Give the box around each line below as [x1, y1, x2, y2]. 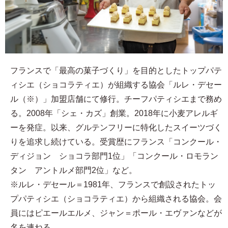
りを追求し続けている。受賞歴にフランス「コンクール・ [10, 137, 222, 147]
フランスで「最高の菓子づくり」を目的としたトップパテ [10, 66, 222, 75]
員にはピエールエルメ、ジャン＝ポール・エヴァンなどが [10, 209, 222, 218]
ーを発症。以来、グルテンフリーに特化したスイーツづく [10, 123, 222, 132]
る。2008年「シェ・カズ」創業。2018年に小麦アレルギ [10, 109, 218, 118]
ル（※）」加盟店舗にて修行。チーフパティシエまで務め [10, 95, 222, 104]
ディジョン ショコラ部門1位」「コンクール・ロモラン [10, 152, 218, 161]
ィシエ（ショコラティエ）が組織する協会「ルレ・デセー [10, 80, 222, 90]
